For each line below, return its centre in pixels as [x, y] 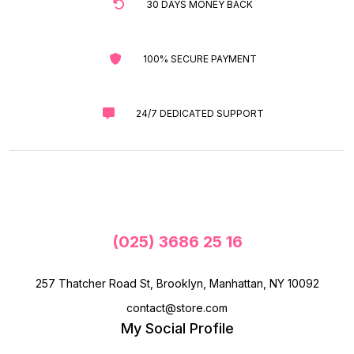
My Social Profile [177, 328]
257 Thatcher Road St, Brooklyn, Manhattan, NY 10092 [177, 283]
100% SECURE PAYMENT [200, 58]
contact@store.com [177, 307]
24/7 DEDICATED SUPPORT [200, 113]
